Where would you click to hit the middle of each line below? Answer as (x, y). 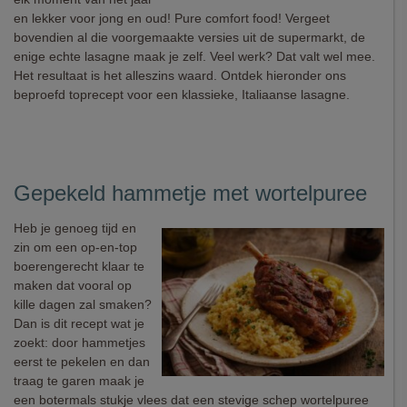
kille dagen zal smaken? (83, 304)
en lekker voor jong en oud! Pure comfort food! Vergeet (172, 18)
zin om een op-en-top (75, 247)
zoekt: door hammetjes (79, 342)
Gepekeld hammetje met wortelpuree (190, 193)
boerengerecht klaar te (79, 266)
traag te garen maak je (79, 381)
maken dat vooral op (73, 285)
